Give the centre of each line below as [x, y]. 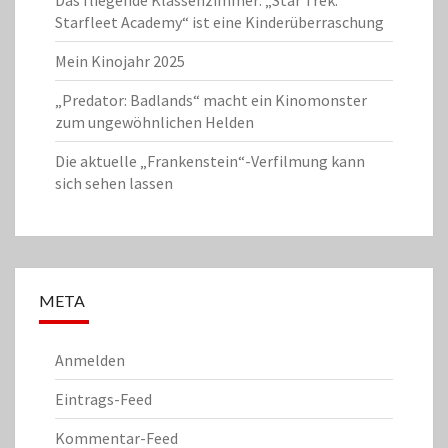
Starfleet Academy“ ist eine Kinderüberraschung [219, 22]
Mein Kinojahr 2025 [120, 61]
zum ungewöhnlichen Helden [154, 122]
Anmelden [90, 360]
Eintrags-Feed [103, 399]
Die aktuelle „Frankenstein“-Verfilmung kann [210, 161]
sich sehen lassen [114, 183]
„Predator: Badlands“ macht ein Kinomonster [211, 100]
